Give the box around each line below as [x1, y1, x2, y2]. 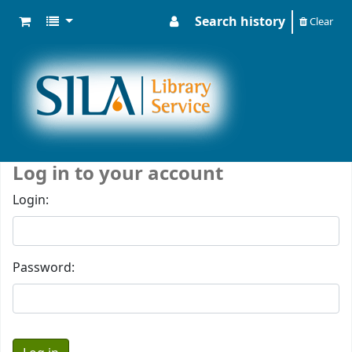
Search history [195, 13, 285, 31]
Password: [13, 258, 75, 277]
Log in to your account [13, 159, 223, 188]
